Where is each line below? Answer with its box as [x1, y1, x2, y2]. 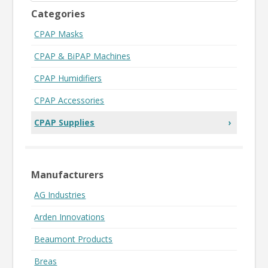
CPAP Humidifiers [34, 72, 102, 84]
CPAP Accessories [34, 94, 105, 106]
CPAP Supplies [34, 116, 95, 128]
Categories [31, 7, 86, 20]
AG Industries [34, 188, 86, 200]
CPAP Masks [34, 28, 84, 39]
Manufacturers [31, 167, 104, 181]
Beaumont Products [34, 233, 113, 245]
